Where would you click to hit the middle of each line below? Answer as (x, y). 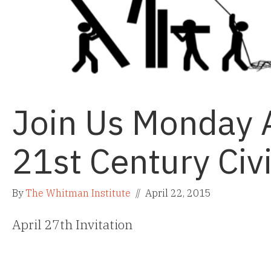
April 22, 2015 (177, 193)
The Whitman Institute (78, 193)
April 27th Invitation (72, 225)
